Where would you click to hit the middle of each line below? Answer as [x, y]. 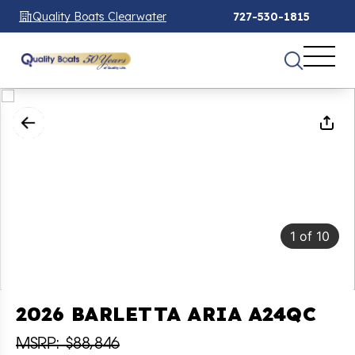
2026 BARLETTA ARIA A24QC [166, 314]
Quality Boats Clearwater [99, 16]
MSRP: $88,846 [68, 345]
